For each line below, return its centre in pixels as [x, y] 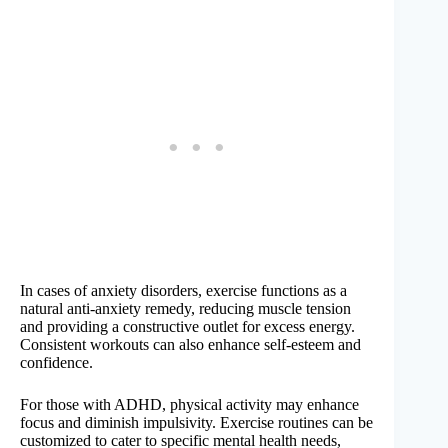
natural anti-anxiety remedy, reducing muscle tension [185, 308]
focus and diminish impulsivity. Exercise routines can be [196, 422]
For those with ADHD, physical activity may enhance [189, 404]
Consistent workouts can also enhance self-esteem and [190, 344]
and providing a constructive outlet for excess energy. [187, 326]
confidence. [56, 362]
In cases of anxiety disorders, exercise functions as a [183, 290]
